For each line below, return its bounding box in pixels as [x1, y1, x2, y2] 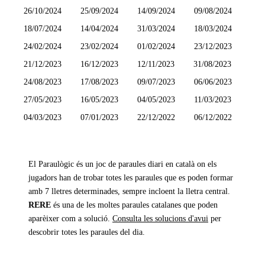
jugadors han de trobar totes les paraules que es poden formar [28, 173, 233, 183]
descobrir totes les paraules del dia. [28, 227, 145, 237]
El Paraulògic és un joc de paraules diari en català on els [28, 159, 216, 169]
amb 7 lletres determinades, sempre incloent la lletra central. [28, 186, 230, 196]
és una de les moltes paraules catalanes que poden [51, 200, 218, 210]
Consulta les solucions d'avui [112, 214, 208, 224]
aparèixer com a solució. [28, 214, 110, 224]
